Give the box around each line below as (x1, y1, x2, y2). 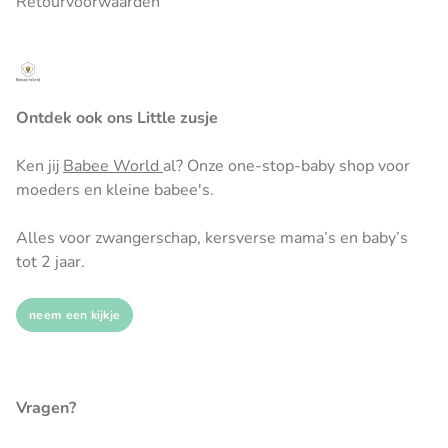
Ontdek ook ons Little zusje (16, 107, 218, 129)
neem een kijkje (29, 307, 121, 323)
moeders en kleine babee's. (16, 179, 214, 201)
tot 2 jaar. (16, 251, 85, 273)
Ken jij (16, 155, 63, 177)
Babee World (63, 155, 163, 177)
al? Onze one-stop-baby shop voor (163, 155, 410, 177)
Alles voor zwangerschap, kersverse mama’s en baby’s (16, 227, 408, 249)
